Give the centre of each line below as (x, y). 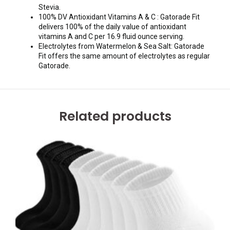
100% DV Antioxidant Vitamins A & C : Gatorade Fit (119, 17)
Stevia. (50, 7)
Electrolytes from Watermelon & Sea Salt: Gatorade (121, 46)
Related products (115, 117)
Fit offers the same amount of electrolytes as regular (124, 56)
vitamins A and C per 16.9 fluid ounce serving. (111, 37)
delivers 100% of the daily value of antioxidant (112, 27)
